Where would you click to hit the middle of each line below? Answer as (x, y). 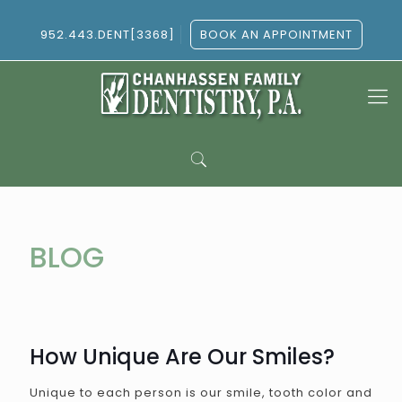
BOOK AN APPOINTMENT (276, 35)
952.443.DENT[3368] (107, 35)
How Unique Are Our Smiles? (182, 357)
